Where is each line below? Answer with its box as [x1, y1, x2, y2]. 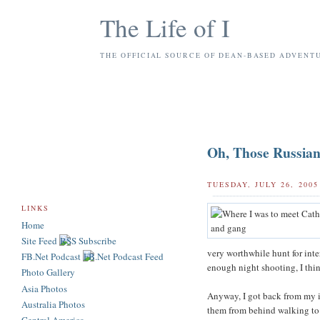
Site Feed [21, 234, 59, 247]
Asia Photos [21, 281, 67, 295]
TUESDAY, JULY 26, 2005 [207, 179, 319, 190]
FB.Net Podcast [21, 250, 83, 264]
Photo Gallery [21, 266, 75, 279]
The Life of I [100, 11, 230, 44]
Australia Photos [21, 297, 85, 311]
